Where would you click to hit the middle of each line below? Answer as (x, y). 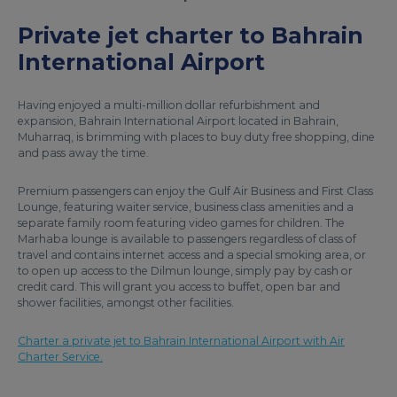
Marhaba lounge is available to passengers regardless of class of (187, 239)
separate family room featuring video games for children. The (181, 223)
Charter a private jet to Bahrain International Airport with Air (181, 341)
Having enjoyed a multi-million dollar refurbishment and (169, 105)
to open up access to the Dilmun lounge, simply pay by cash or (185, 271)
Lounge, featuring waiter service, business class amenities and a (186, 207)
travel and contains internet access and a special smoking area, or (192, 255)
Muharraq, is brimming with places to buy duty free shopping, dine (196, 137)
